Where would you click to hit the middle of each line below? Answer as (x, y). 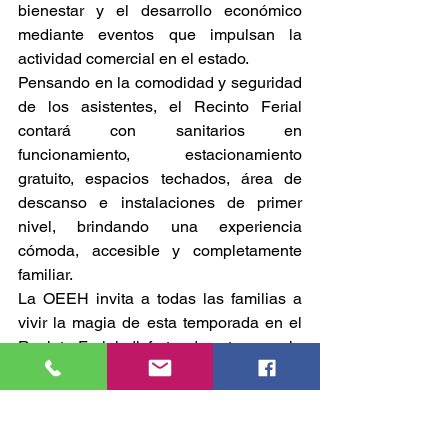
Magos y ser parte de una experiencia (160, 394)
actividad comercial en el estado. (133, 58)
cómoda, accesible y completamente (160, 250)
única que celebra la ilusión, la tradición (160, 418)
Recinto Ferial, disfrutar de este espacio (160, 346)
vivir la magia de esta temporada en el (160, 322)
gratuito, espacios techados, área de (160, 178)
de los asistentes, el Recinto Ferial (160, 106)
